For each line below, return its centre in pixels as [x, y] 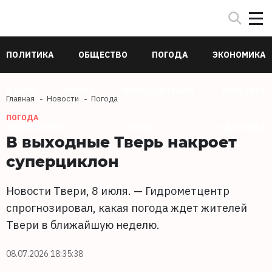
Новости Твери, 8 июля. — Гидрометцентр [118, 191]
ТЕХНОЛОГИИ [35, 127]
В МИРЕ [22, 91]
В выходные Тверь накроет [121, 141]
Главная [20, 99]
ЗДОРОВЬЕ [242, 127]
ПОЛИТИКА [30, 55]
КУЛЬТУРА [243, 91]
